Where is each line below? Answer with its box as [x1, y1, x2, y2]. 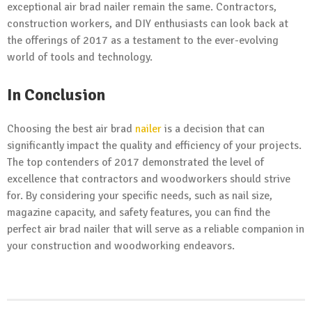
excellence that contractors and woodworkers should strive [7, 172, 290, 187]
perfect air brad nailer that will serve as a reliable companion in [7, 222, 304, 237]
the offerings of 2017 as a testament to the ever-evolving [7, 33, 279, 47]
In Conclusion [7, 84, 105, 105]
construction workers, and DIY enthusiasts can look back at [7, 16, 288, 31]
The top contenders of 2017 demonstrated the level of [7, 155, 264, 170]
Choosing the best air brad [7, 122, 135, 136]
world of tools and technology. [7, 49, 153, 64]
